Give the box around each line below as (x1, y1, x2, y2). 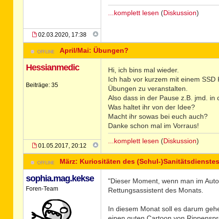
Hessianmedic (25, 63, 79, 72)
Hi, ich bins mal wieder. (108, 66, 179, 74)
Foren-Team (25, 185, 58, 192)
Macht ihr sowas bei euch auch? (108, 112, 208, 120)
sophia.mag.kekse (25, 174, 94, 183)
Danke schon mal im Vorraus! (108, 122, 199, 130)
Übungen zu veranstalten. (108, 85, 188, 92)
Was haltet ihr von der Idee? (108, 103, 195, 111)
